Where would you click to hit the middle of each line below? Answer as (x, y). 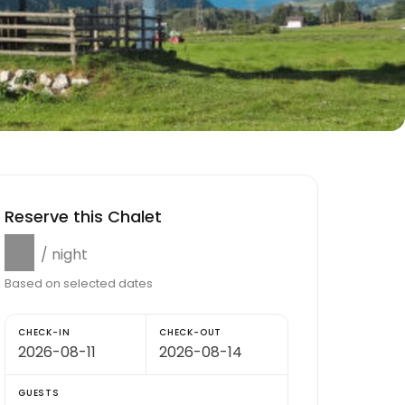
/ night (64, 254)
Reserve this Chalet (83, 217)
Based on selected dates (79, 284)
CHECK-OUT (191, 333)
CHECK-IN (44, 333)
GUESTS (39, 393)
